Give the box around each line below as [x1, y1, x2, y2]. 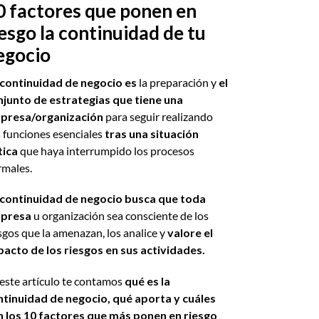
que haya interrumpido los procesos [19, 144, 194, 158]
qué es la [124, 273, 170, 288]
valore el [167, 226, 213, 240]
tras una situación [104, 127, 199, 141]
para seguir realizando [105, 110, 213, 124]
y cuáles [173, 291, 216, 305]
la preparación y [138, 75, 216, 90]
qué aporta [112, 291, 172, 305]
